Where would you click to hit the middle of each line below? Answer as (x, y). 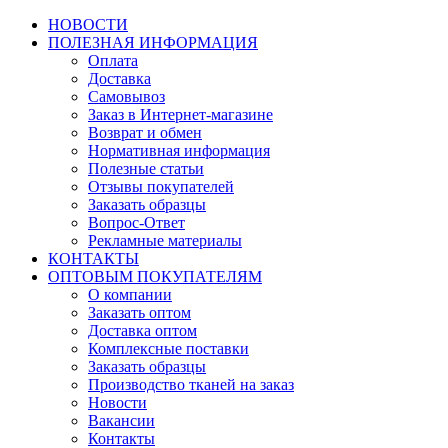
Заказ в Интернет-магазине (180, 114)
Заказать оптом (139, 312)
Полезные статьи (146, 168)
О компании (130, 294)
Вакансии (121, 420)
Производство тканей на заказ (191, 384)
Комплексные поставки (168, 348)
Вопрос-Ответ (136, 222)
